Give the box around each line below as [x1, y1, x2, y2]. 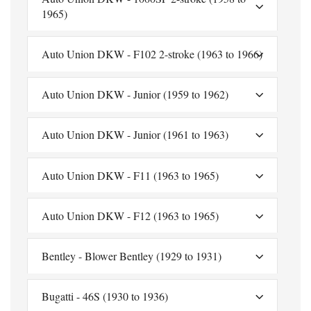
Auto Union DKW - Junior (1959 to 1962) [42, 87, 228, 102]
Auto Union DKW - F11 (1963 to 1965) [42, 167, 219, 183]
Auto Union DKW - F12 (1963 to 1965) [42, 208, 219, 223]
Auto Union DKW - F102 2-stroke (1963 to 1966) [42, 47, 262, 62]
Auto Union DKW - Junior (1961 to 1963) [42, 127, 228, 142]
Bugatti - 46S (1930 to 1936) [42, 289, 168, 304]
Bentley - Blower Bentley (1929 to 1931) [42, 248, 221, 263]
